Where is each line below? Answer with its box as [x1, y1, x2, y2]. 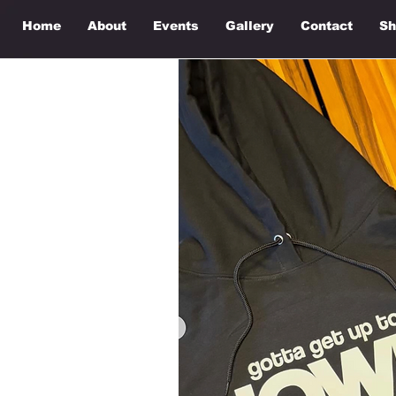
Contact [301, 19, 353, 33]
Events [153, 19, 199, 33]
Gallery [225, 19, 274, 33]
